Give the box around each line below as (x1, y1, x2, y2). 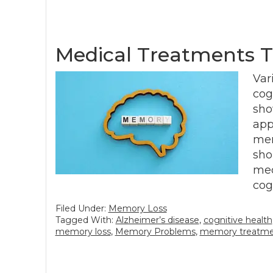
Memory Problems (115, 226, 196, 237)
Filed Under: (55, 203, 108, 214)
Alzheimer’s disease (115, 214, 199, 225)
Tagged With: (55, 214, 116, 225)
